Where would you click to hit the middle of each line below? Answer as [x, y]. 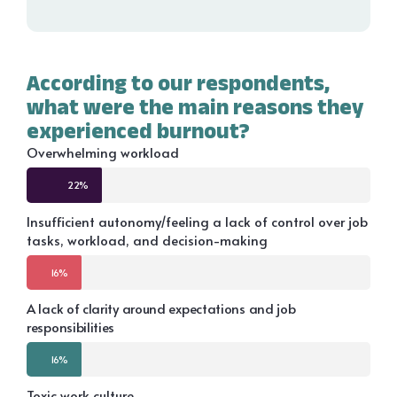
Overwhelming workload [103, 152]
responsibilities [71, 327]
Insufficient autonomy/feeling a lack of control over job [197, 222]
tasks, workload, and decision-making [147, 240]
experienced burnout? [138, 131]
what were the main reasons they [195, 107]
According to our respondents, [178, 83]
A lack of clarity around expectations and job [161, 308]
